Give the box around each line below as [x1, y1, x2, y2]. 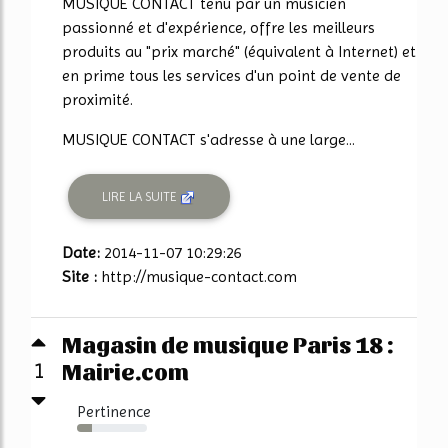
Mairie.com [62, 356, 189, 385]
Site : [62, 267, 101, 287]
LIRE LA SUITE [102, 188, 181, 204]
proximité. [62, 89, 133, 109]
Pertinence [77, 402, 151, 422]
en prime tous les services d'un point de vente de [62, 65, 401, 85]
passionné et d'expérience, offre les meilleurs [62, 17, 375, 37]
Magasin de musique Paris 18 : [62, 329, 393, 358]
